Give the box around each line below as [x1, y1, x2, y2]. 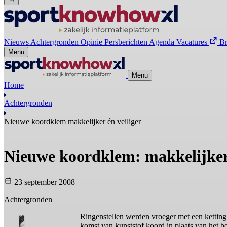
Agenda [149, 37, 174, 46]
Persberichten [104, 37, 147, 46]
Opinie [81, 37, 102, 46]
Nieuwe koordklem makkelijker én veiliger [4, 117, 141, 126]
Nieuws [4, 37, 29, 46]
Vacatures [176, 37, 207, 46]
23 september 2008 [12, 177, 75, 186]
